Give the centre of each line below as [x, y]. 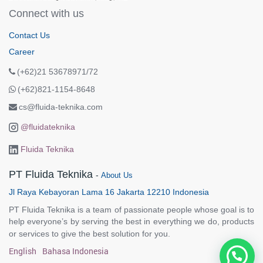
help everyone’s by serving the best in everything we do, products [131, 221]
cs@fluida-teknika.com [61, 107]
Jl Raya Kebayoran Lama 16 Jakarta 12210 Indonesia [109, 192]
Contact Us [29, 35]
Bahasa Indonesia [75, 251]
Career [22, 51]
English [23, 251]
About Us [117, 175]
